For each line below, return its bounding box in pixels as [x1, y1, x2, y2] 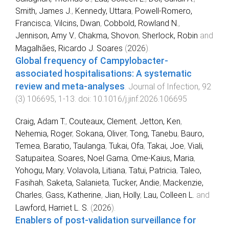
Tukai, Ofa [109, 141, 144, 151]
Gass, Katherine [45, 190, 101, 200]
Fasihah [15, 178, 43, 188]
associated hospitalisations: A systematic [15, 68, 192, 79]
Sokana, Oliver [76, 129, 126, 139]
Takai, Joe [147, 141, 184, 151]
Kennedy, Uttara [75, 6, 131, 16]
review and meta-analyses [15, 81, 125, 91]
